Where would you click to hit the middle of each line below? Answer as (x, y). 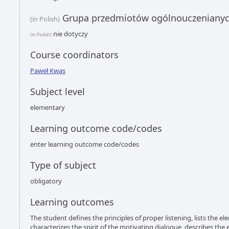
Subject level (58, 91)
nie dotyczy (70, 34)
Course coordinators (74, 55)
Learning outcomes (72, 202)
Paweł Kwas (48, 71)
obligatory (46, 181)
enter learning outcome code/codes (85, 144)
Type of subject (63, 165)
